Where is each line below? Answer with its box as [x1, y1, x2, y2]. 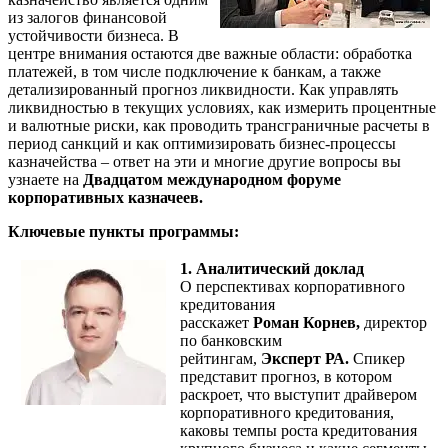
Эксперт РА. [261, 349, 349, 367]
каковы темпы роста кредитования [180, 421, 417, 439]
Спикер [349, 349, 405, 367]
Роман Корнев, [253, 313, 364, 331]
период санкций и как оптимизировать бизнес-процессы [8, 134, 396, 152]
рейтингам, [180, 349, 261, 367]
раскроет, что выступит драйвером [180, 385, 417, 403]
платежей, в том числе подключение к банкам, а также [8, 62, 381, 80]
